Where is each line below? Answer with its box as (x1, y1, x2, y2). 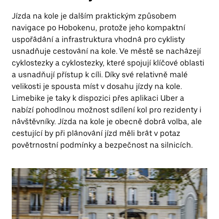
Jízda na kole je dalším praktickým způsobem (12, 11, 176, 21)
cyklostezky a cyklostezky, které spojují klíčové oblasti (12, 58, 204, 67)
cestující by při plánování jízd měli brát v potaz (12, 129, 180, 138)
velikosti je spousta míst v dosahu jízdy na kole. (12, 82, 182, 91)
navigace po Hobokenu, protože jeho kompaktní (12, 23, 185, 32)
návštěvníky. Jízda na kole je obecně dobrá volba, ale (12, 117, 202, 126)
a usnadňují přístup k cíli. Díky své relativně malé (12, 70, 188, 79)
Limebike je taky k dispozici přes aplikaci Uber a (12, 93, 184, 103)
